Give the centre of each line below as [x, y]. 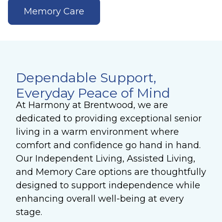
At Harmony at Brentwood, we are [92, 105]
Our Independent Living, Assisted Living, [106, 159]
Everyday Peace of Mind [93, 93]
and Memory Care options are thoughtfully [111, 172]
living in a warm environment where [97, 132]
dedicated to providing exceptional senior [109, 119]
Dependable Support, [86, 78]
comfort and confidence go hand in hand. [108, 145]
